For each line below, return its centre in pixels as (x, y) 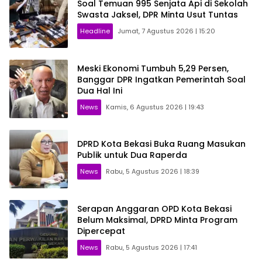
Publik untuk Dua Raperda (132, 155)
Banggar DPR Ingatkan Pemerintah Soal (161, 79)
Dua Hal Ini (100, 90)
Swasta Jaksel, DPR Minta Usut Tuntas (158, 15)
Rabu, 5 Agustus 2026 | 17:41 (151, 247)
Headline (95, 31)
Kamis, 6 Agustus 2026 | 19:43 (155, 107)
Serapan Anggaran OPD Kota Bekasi (154, 208)
